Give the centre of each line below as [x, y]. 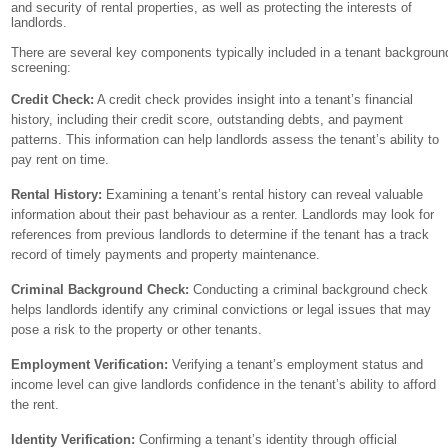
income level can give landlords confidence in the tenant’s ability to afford [224, 384]
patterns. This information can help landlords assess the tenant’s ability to [225, 139]
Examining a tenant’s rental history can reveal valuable [263, 194]
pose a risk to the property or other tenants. [137, 329]
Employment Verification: [90, 364]
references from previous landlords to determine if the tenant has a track [220, 234]
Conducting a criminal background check [309, 289]
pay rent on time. [60, 159]
